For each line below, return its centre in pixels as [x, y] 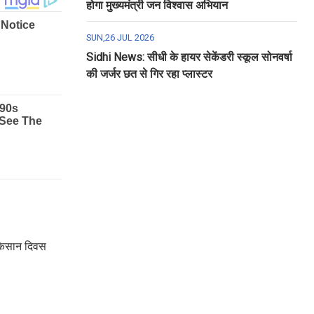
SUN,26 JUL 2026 [120, 37]
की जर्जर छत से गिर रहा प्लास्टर [149, 74]
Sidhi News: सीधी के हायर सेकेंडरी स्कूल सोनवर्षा [189, 57]
